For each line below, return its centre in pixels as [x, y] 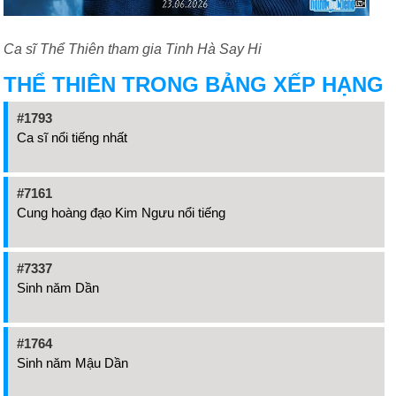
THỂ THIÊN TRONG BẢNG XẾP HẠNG [194, 84]
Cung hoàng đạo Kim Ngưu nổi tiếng [121, 212]
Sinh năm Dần [58, 287]
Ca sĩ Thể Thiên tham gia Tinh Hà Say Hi [133, 49]
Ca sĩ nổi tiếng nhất [72, 137]
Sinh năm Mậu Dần [72, 362]
